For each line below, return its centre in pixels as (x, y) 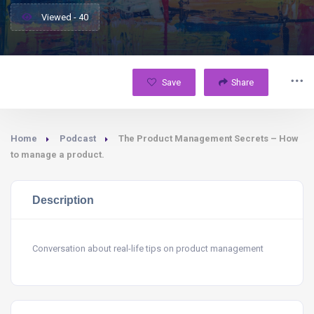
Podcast (78, 138)
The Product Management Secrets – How (209, 138)
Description (63, 200)
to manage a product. (57, 155)
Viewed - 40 (64, 17)
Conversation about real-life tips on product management (148, 248)
